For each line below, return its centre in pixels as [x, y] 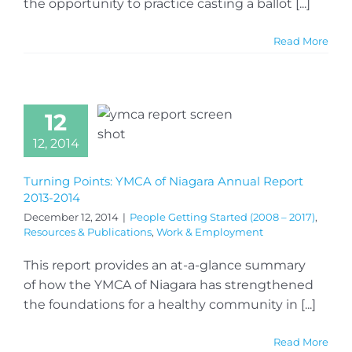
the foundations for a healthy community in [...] [170, 304]
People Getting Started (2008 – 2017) [222, 216]
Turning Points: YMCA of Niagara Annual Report [163, 181]
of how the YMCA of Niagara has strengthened [169, 284]
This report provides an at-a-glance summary [165, 265]
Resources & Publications [88, 231]
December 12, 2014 [71, 216]
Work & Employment [210, 231]
